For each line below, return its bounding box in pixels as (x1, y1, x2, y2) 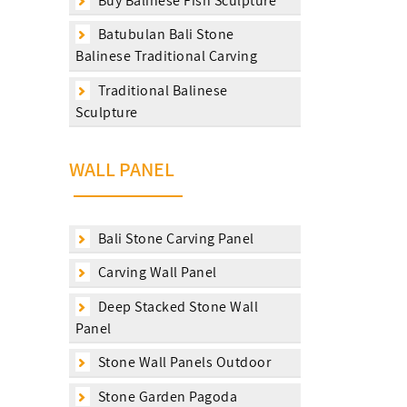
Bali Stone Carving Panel (94, 228, 254, 248)
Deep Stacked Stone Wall (94, 296, 258, 316)
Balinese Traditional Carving (75, 46, 257, 65)
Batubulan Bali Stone (94, 25, 234, 44)
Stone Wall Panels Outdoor (94, 352, 271, 372)
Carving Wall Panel (94, 263, 217, 282)
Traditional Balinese (94, 80, 228, 100)
